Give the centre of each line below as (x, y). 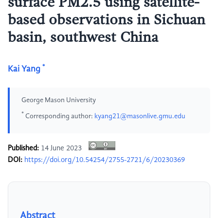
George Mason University (59, 100)
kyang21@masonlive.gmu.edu (140, 116)
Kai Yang (24, 69)
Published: (23, 149)
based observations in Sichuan (107, 20)
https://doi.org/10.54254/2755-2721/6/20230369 (105, 160)
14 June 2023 (61, 149)
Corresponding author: (59, 116)
